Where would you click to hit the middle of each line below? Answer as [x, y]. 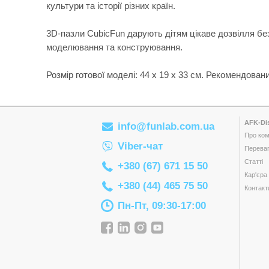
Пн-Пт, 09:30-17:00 [162, 206]
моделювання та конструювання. [114, 47]
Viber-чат [141, 146]
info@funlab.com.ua [166, 126]
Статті [253, 162]
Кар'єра [255, 175]
